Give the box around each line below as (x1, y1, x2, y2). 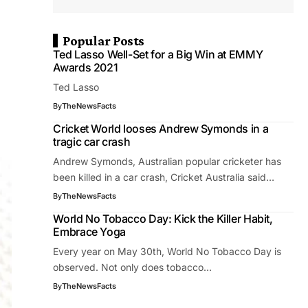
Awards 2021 (53, 60, 118, 74)
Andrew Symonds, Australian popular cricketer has (53, 155, 282, 167)
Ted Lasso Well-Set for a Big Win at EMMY (53, 47, 263, 61)
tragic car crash (53, 135, 131, 148)
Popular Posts (63, 33, 144, 48)
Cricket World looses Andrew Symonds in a (53, 122, 269, 135)
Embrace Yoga (53, 225, 126, 239)
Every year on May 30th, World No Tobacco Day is (53, 245, 282, 257)
